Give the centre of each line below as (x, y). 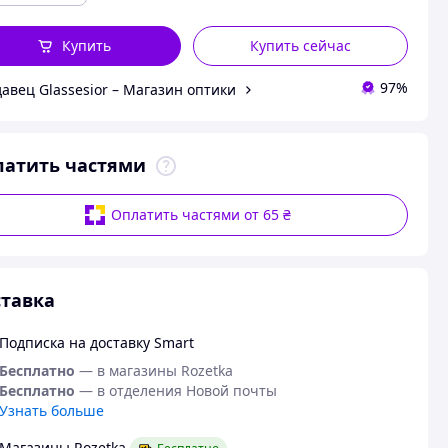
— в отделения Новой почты (177, 390)
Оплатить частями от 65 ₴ (201, 214)
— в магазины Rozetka (155, 370)
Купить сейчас (301, 45)
